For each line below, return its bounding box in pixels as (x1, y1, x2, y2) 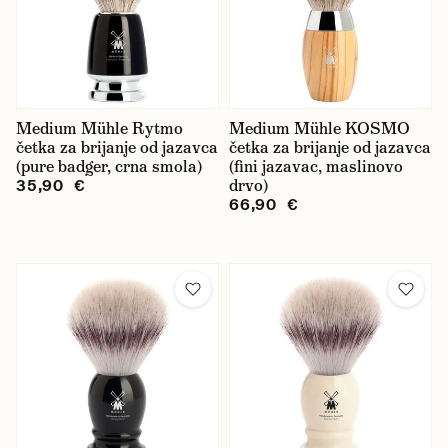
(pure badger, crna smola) (16, 156, 202, 177)
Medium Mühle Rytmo (16, 118, 183, 139)
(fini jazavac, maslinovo (229, 156, 403, 177)
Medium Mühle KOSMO (229, 118, 410, 139)
